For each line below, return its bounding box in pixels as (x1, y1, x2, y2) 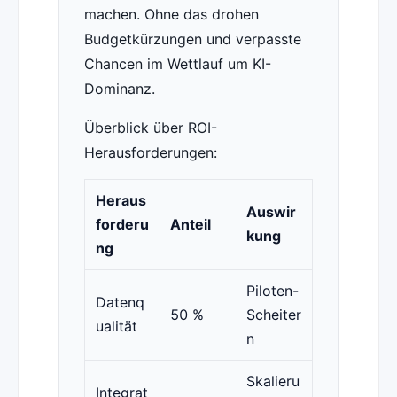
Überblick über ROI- (83, 119, 217, 137)
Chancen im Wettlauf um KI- (83, 55, 271, 74)
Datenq (95, 293, 144, 312)
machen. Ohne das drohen (83, 5, 259, 24)
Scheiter (245, 306, 301, 324)
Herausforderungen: (83, 144, 217, 162)
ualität (95, 317, 137, 336)
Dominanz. (83, 80, 155, 98)
